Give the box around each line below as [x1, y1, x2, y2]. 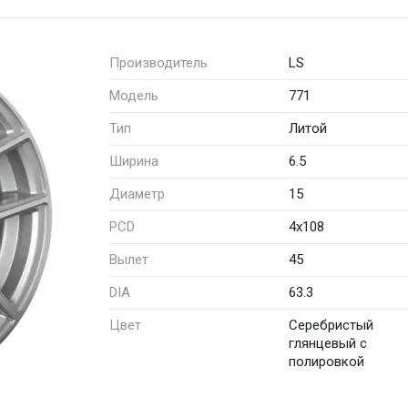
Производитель [109, 54, 208, 71]
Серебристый [289, 316, 374, 333]
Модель [109, 87, 158, 104]
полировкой [289, 352, 365, 370]
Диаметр [109, 185, 165, 202]
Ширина [109, 152, 158, 169]
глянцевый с [289, 334, 368, 352]
